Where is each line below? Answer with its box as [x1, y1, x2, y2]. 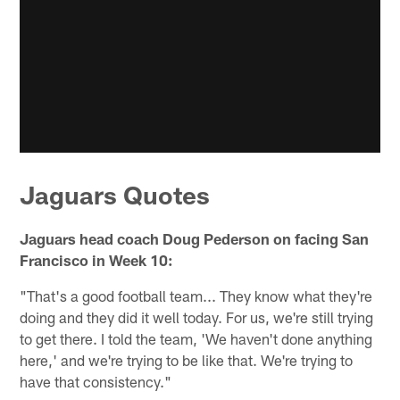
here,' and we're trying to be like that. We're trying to [20, 351, 354, 370]
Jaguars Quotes [20, 179, 211, 211]
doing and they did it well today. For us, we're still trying [20, 308, 374, 327]
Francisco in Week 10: [20, 251, 174, 270]
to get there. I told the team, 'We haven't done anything [20, 329, 373, 348]
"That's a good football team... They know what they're [20, 287, 373, 305]
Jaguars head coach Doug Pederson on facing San [20, 229, 370, 248]
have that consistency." [20, 372, 172, 391]
